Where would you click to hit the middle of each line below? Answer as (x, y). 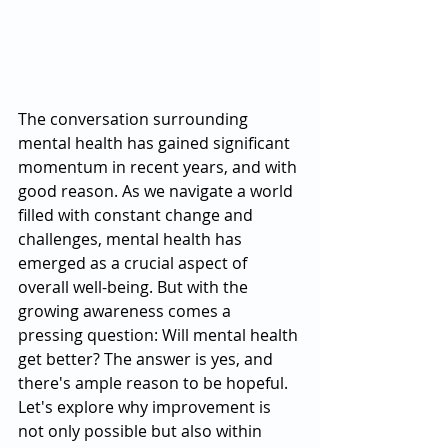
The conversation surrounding (135, 119)
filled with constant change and (137, 215)
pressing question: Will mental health (160, 335)
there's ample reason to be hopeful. (155, 383)
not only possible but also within (142, 431)
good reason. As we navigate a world (157, 191)
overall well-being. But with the (135, 287)
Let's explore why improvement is (146, 407)
